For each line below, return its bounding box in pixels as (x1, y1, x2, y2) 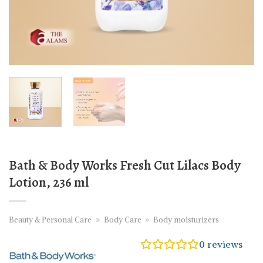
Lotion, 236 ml (9, 173, 89, 191)
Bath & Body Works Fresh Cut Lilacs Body (9, 156, 241, 174)
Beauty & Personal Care (9, 215, 92, 225)
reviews (205, 238, 242, 251)
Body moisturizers (153, 215, 220, 225)
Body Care (103, 215, 141, 225)
